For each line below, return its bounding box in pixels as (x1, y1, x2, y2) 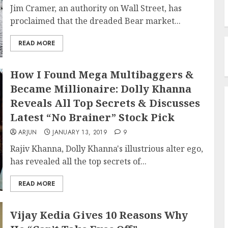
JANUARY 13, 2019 (52, 128, 108, 137)
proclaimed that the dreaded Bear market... (10, 15, 181, 26)
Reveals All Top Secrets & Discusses (10, 96, 200, 110)
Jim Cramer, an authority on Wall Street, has (10, 3, 182, 14)
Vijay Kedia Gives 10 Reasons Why (10, 208, 188, 222)
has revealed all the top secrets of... (10, 156, 147, 167)
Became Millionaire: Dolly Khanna (10, 82, 191, 96)
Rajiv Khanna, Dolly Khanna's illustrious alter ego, (10, 143, 203, 154)
